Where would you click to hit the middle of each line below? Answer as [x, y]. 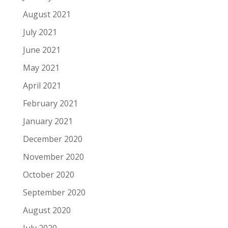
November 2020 [53, 157]
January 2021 [48, 121]
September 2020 [54, 192]
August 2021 [47, 14]
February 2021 [50, 103]
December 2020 [52, 139]
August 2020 [47, 210]
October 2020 [48, 175]
